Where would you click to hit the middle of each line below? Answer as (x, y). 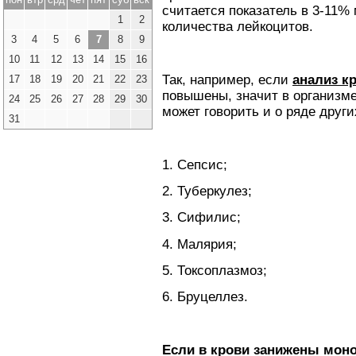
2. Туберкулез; (207, 192)
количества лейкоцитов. (238, 27)
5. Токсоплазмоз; (215, 271)
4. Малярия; (199, 244)
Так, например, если (227, 80)
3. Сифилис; (201, 218)
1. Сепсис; (195, 164)
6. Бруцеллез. (205, 297)
